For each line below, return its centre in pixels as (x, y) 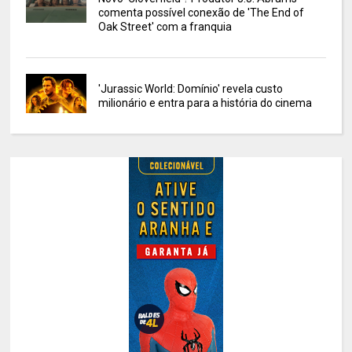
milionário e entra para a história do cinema (205, 103)
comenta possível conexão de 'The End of (201, 13)
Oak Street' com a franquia (165, 27)
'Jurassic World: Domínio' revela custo (190, 89)
